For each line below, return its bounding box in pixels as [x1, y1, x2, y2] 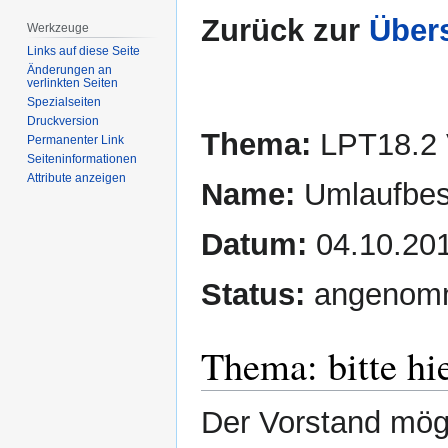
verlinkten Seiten [27, 76, 119, 91]
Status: [201, 277, 305, 313]
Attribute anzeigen [27, 171, 127, 186]
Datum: [201, 227, 307, 263]
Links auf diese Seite [27, 44, 141, 59]
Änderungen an [27, 63, 113, 78]
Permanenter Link [27, 133, 125, 148]
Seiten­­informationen [27, 152, 138, 167]
